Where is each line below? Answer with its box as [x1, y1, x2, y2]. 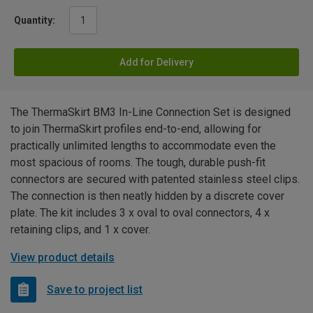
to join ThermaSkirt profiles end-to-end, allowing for [10, 122, 261, 136]
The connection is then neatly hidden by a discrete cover [10, 189, 284, 203]
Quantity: [14, 15, 55, 27]
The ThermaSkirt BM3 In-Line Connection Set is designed [10, 105, 291, 119]
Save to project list [47, 282, 143, 296]
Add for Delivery [119, 57, 194, 68]
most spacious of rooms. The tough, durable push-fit [10, 156, 265, 170]
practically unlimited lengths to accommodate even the [10, 139, 276, 153]
